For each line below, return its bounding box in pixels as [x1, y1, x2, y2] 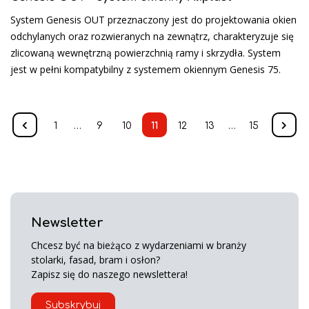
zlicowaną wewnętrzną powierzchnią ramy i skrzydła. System [10, 46, 281, 59]
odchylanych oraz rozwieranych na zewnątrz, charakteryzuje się [10, 29, 294, 43]
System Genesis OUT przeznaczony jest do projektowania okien [10, 12, 297, 26]
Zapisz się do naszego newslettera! [31, 267, 188, 281]
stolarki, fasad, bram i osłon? [31, 252, 160, 266]
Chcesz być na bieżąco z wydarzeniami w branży [31, 238, 246, 252]
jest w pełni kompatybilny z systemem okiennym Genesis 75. [10, 62, 281, 76]
